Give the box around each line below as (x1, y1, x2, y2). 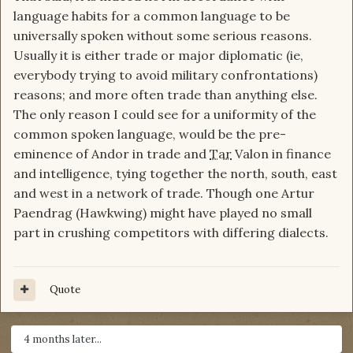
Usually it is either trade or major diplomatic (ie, (13, 47, 303, 64)
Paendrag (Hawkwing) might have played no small (13, 205, 312, 221)
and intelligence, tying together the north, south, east (13, 165, 337, 182)
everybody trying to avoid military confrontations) (13, 67, 318, 84)
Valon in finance (232, 146, 331, 162)
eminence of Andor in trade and (13, 146, 210, 162)
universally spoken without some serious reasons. (13, 28, 312, 44)
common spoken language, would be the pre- (13, 126, 286, 143)
